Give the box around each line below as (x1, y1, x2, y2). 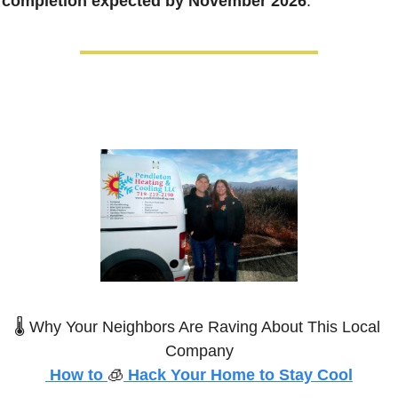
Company (164, 342, 234, 360)
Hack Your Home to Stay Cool (123, 366, 353, 384)
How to (50, 366, 107, 384)
